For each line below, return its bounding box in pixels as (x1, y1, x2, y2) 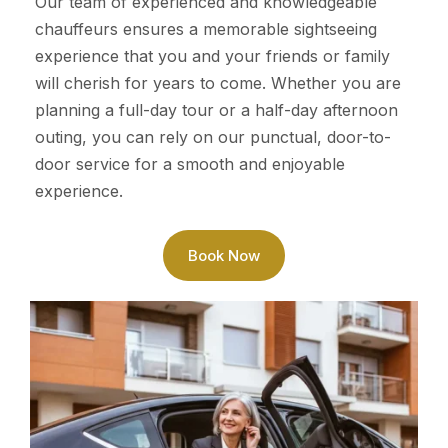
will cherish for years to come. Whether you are (35, 73, 401, 93)
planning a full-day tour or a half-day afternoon (35, 100, 398, 120)
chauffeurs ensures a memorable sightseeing (35, 19, 377, 39)
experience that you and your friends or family (35, 46, 390, 66)
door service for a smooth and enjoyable (35, 154, 345, 174)
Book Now (188, 246, 260, 265)
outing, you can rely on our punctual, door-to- (35, 127, 391, 147)
